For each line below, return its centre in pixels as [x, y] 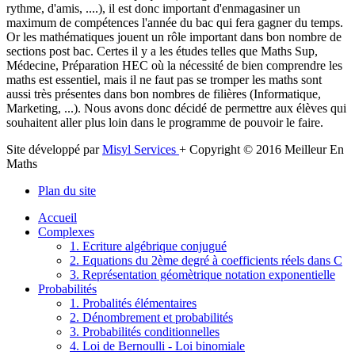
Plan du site [67, 190]
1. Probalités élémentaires [133, 303]
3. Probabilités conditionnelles [145, 331]
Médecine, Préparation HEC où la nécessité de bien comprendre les [174, 65]
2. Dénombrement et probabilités [151, 317]
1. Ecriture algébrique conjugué [148, 246]
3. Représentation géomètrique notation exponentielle [202, 274]
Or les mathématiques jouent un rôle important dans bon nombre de [174, 36]
